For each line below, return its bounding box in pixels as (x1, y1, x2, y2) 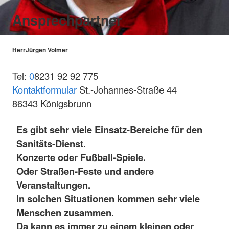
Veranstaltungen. (16, 178, 90, 192)
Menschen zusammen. (16, 205, 114, 220)
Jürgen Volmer (26, 45, 68, 55)
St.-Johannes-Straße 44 (77, 83, 177, 97)
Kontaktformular (12, 83, 77, 97)
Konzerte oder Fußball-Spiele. (16, 150, 146, 165)
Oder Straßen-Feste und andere (16, 164, 154, 178)
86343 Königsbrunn (12, 97, 91, 110)
